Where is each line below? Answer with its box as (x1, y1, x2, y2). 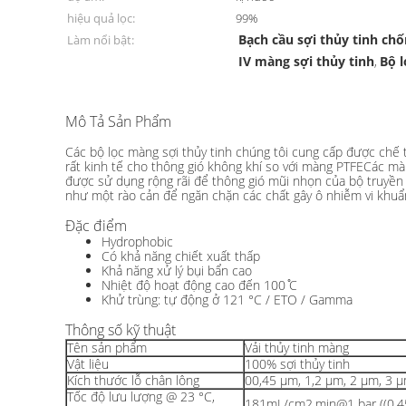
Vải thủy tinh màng (245, 339, 349, 356)
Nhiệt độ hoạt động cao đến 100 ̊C (101, 276, 297, 294)
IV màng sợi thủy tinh (238, 53, 375, 70)
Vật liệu (67, 355, 109, 372)
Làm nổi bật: (67, 32, 134, 48)
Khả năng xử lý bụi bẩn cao (101, 262, 252, 279)
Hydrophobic (101, 233, 173, 250)
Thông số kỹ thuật (65, 320, 176, 340)
